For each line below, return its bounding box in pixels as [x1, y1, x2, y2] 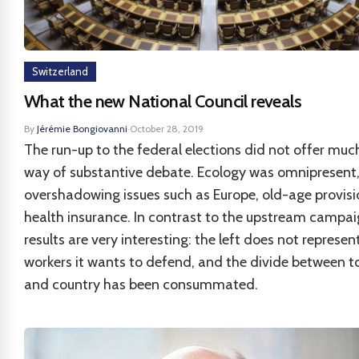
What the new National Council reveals [24, 91, 302, 112]
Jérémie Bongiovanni [37, 123, 127, 135]
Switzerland [32, 65, 88, 78]
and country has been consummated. [24, 276, 258, 293]
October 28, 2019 [130, 123, 204, 135]
